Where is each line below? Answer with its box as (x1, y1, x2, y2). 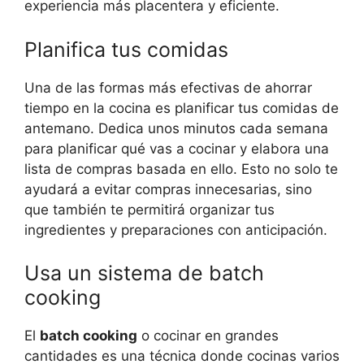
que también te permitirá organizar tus (24, 201, 275, 218)
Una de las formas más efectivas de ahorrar (24, 79, 312, 96)
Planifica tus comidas (24, 37, 228, 62)
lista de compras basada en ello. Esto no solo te (24, 160, 338, 177)
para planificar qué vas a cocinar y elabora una (24, 140, 329, 157)
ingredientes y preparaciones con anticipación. (24, 221, 327, 238)
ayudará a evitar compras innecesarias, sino (24, 180, 312, 197)
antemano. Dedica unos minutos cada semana (24, 119, 328, 136)
